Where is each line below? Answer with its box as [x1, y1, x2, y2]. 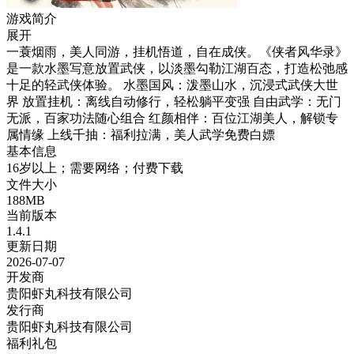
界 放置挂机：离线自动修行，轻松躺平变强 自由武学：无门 [6, 94, 341, 108]
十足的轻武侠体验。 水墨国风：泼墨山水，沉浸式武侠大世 [6, 77, 338, 92]
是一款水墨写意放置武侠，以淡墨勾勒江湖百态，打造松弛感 [6, 61, 348, 75]
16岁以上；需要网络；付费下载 [6, 160, 183, 175]
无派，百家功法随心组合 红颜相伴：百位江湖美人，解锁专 [6, 111, 338, 125]
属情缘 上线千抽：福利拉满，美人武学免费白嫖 [6, 127, 275, 141]
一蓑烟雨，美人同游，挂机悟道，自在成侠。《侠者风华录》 [6, 44, 348, 58]
